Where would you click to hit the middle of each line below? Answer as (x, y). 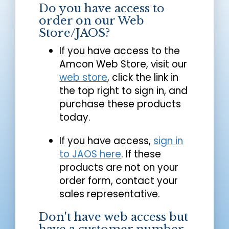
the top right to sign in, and (124, 90)
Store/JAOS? (75, 33)
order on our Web (92, 20)
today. (75, 117)
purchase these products (120, 104)
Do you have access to (102, 8)
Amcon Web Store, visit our (123, 64)
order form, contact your (119, 180)
